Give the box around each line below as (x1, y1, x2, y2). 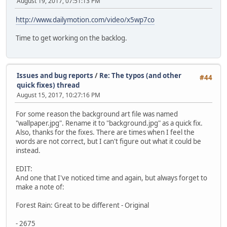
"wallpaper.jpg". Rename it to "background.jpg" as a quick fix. (16, 119, 203, 128)
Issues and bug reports (17, 71, 93, 80)
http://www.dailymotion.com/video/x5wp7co (16, 15, 155, 25)
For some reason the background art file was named (16, 109, 178, 119)
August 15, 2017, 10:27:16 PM (17, 91, 100, 99)
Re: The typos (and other (99, 71, 181, 80)
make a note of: (16, 182, 64, 192)
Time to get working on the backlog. (16, 33, 127, 43)
